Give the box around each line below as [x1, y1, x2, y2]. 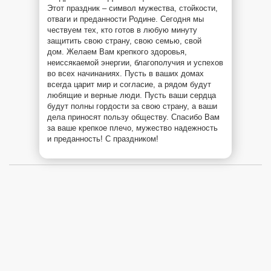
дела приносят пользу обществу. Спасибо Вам [47, 112, 220, 122]
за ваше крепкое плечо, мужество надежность [47, 123, 218, 132]
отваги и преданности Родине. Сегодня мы [47, 14, 204, 24]
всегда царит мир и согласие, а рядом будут [47, 79, 211, 89]
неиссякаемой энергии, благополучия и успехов [47, 57, 223, 67]
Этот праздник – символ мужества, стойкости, [47, 3, 218, 13]
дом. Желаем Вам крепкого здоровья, [47, 47, 187, 56]
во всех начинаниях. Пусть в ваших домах [47, 68, 204, 78]
